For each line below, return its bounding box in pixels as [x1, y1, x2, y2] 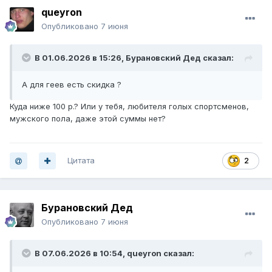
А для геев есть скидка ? [22, 80, 121, 90]
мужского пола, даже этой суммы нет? [10, 114, 166, 124]
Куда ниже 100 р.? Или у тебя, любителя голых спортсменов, [10, 101, 249, 112]
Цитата [67, 155, 95, 166]
